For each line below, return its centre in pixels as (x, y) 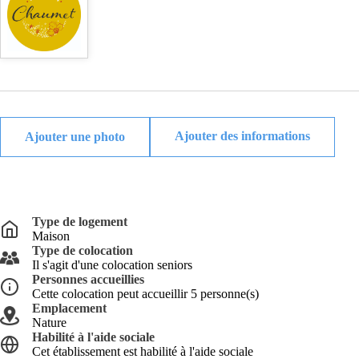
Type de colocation (83, 250)
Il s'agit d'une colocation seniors (112, 265)
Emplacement (69, 308)
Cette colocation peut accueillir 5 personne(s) (145, 294)
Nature (49, 323)
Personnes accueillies (88, 279)
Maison (51, 236)
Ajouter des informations (242, 136)
